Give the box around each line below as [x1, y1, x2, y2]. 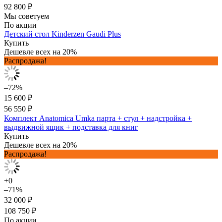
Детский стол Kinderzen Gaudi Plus [4, 29, 121, 38]
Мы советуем [4, 11, 49, 20]
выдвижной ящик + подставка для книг [4, 122, 138, 131]
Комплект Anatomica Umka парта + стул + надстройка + [4, 113, 192, 122]
